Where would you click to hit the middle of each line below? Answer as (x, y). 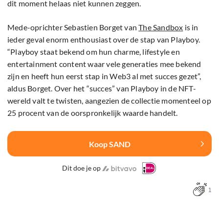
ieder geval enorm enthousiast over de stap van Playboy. (104, 40)
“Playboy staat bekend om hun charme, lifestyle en (94, 52)
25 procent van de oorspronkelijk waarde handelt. (93, 113)
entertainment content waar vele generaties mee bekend (104, 64)
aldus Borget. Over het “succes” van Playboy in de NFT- (102, 88)
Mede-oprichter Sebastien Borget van (73, 27)
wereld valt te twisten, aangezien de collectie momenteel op (109, 101)
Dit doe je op (81, 168)
